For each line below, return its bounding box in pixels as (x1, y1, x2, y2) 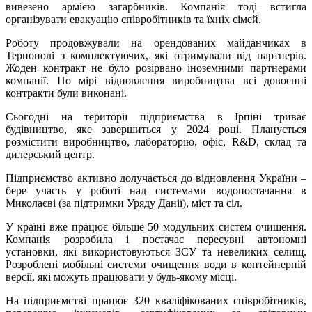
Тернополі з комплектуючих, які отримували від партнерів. (6, 49, 306, 62)
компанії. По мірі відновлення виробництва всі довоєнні (6, 75, 306, 87)
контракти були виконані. (6, 87, 127, 100)
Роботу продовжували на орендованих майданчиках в (6, 37, 306, 49)
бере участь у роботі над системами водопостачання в (6, 185, 306, 197)
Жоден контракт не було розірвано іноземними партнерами (6, 62, 306, 75)
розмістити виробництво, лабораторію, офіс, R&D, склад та (6, 136, 306, 148)
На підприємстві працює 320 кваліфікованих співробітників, (6, 295, 306, 307)
